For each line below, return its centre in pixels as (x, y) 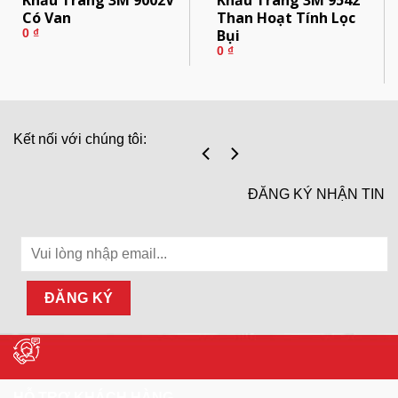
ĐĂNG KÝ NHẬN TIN (316, 195)
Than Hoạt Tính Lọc (286, 17)
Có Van (46, 17)
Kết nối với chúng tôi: (80, 139)
